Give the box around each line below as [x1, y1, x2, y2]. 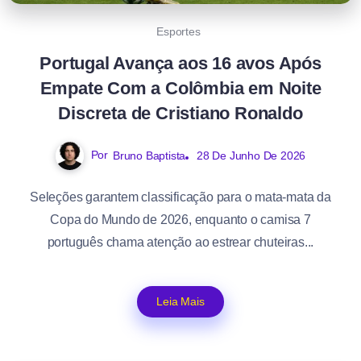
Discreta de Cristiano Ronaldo [58, 102, 303, 123]
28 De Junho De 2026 [196, 148, 306, 162]
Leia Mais [156, 294, 205, 308]
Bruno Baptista [112, 148, 186, 162]
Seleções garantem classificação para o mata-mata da [30, 189, 331, 204]
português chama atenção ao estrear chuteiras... [47, 234, 314, 249]
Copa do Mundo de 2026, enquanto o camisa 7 [50, 212, 311, 226]
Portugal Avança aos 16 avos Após [39, 52, 322, 73]
